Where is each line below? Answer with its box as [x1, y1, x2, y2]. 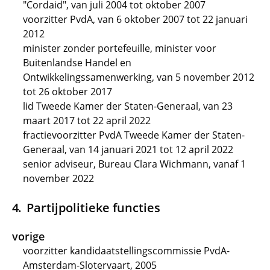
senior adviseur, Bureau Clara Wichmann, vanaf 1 [23, 157, 246, 171]
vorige [12, 229, 45, 243]
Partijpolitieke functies [26, 199, 160, 216]
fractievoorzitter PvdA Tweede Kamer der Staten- [23, 128, 245, 142]
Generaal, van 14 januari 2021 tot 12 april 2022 [23, 143, 233, 156]
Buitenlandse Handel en [23, 56, 131, 69]
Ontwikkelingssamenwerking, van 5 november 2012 [23, 71, 254, 84]
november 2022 [23, 172, 94, 185]
